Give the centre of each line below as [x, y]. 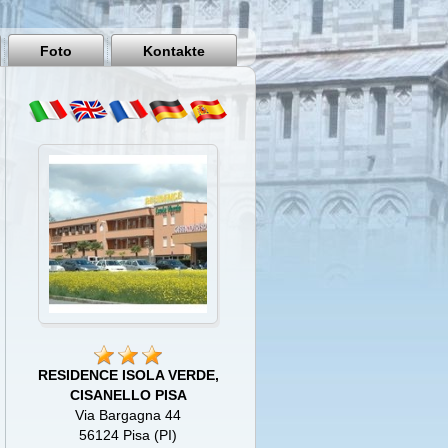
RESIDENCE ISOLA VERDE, [128, 375]
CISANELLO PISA [128, 395]
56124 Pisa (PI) [128, 435]
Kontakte [174, 51]
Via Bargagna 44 [128, 415]
